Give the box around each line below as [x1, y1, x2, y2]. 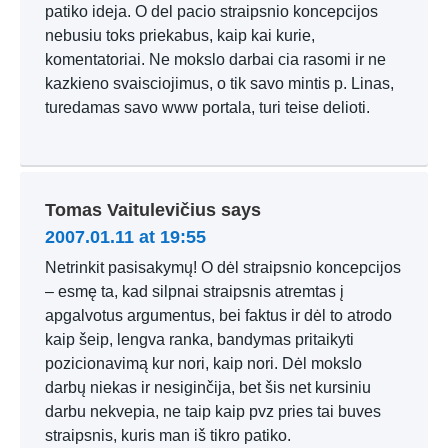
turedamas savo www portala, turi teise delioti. [45, 99, 370, 116]
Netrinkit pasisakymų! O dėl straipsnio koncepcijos [45, 259, 401, 276]
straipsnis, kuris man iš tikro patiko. [45, 427, 291, 444]
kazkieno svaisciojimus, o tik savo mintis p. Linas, [45, 75, 394, 92]
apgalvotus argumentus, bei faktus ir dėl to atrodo [45, 307, 392, 324]
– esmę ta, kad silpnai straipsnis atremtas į [45, 283, 344, 300]
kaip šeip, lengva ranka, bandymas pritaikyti [45, 331, 354, 348]
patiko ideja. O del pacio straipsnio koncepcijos [45, 3, 378, 20]
